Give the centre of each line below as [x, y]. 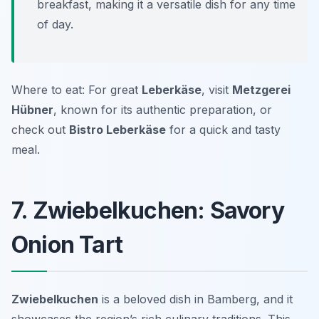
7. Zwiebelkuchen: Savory [148, 211]
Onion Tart [67, 245]
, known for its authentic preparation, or [163, 110]
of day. [55, 25]
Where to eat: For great [77, 90]
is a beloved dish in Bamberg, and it [195, 299]
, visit [217, 90]
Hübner [32, 110]
